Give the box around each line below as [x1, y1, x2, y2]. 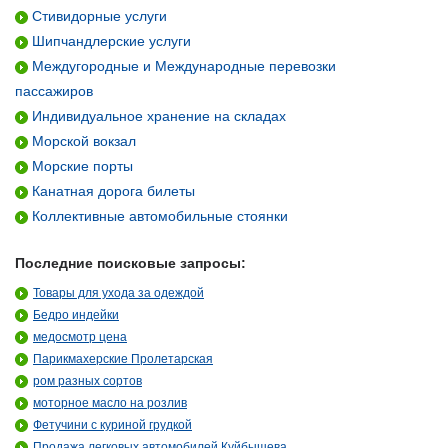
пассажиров [15, 83, 93, 99]
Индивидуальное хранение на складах [28, 108, 286, 124]
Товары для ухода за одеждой [33, 286, 204, 300]
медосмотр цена [33, 330, 127, 344]
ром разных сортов [33, 374, 142, 388]
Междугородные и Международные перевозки [28, 58, 336, 74]
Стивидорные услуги [28, 8, 167, 24]
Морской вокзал [28, 133, 136, 149]
